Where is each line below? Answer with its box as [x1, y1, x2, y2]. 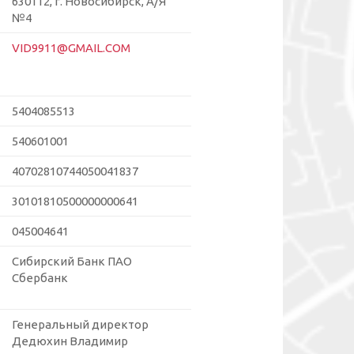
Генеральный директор [12, 318, 149, 332]
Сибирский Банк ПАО [12, 254, 132, 269]
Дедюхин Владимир [12, 334, 128, 348]
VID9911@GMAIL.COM [12, 41, 130, 55]
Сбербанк [12, 271, 68, 285]
